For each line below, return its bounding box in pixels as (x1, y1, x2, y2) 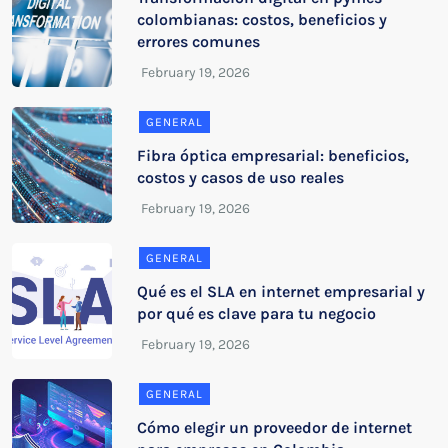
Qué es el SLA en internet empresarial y (137, 282, 426, 301)
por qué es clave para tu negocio (137, 304, 377, 323)
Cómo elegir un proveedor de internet (137, 418, 413, 437)
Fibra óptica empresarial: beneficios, (137, 146, 410, 165)
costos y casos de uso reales (137, 168, 345, 187)
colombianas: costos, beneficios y (137, 10, 388, 29)
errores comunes (137, 32, 261, 51)
